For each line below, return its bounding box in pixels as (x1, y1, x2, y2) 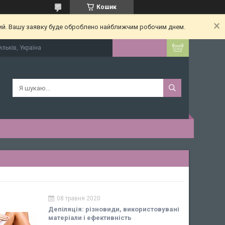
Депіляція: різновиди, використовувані (48, 205, 179, 213)
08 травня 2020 (57, 195, 100, 202)
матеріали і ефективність (48, 214, 132, 221)
